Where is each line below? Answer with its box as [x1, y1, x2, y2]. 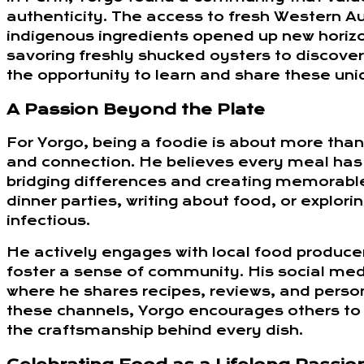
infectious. [6, 213, 90, 229]
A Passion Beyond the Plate [6, 100, 265, 119]
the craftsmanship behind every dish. [6, 323, 303, 339]
